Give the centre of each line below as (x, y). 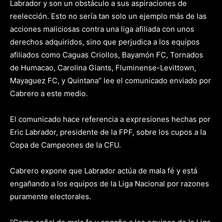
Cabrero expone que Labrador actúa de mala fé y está (104, 171)
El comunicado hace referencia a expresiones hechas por (110, 119)
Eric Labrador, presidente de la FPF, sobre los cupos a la (108, 132)
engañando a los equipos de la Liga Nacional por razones (110, 184)
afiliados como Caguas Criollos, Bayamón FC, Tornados (107, 55)
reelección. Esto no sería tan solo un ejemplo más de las (108, 16)
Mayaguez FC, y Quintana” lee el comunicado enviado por (111, 81)
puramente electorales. (51, 196)
